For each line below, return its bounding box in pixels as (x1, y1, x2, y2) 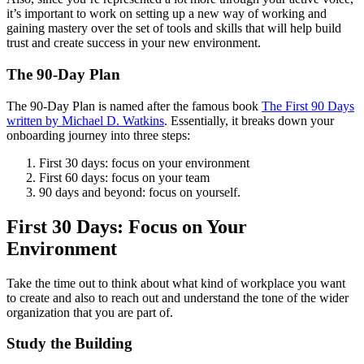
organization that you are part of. (6, 305, 173, 319)
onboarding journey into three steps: (6, 128, 190, 142)
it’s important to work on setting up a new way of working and (6, 6, 327, 21)
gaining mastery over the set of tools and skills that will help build (6, 21, 341, 36)
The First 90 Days (262, 98, 354, 113)
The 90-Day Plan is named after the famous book (6, 98, 262, 113)
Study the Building (6, 335, 136, 353)
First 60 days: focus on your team (39, 170, 210, 184)
